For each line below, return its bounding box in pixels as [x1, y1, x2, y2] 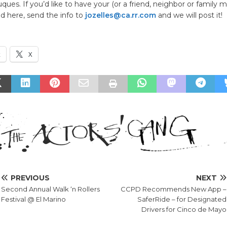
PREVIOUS [10, 173, 50, 183]
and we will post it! [156, 10, 222, 20]
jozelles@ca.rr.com [85, 10, 156, 20]
